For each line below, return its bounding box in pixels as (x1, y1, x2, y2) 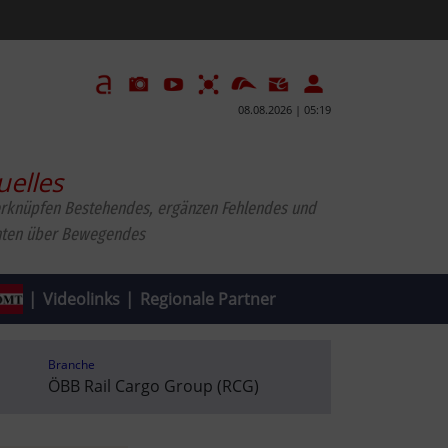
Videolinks (42, 287, 120, 310)
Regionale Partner (139, 287, 276, 310)
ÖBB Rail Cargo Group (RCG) (47, 374, 259, 397)
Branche (47, 355, 95, 373)
